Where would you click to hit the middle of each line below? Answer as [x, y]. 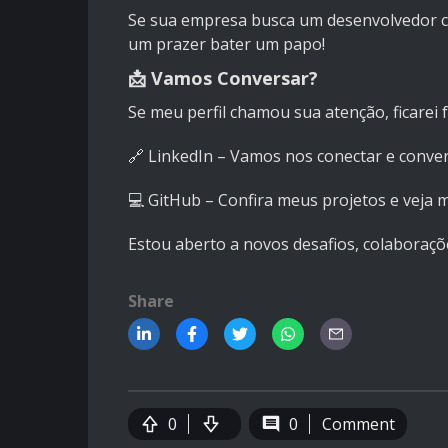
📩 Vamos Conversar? [223, 78]
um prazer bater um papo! [226, 44]
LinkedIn [180, 156]
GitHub [174, 200]
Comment [358, 424]
